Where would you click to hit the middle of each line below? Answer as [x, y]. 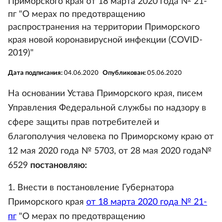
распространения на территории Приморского [104, 27]
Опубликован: [125, 73]
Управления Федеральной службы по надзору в [107, 108]
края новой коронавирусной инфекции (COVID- [105, 40]
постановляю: [59, 166]
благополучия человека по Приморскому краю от [111, 137]
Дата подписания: [36, 73]
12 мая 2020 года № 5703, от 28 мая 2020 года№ [110, 151]
